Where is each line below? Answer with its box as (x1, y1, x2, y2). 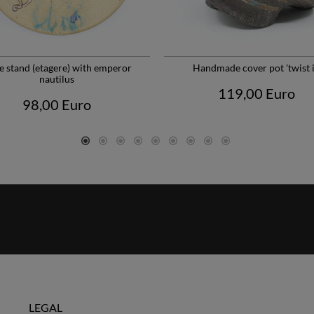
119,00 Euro (218, 85, 296, 102)
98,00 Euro (22, 96, 92, 114)
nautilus (39, 73, 75, 86)
